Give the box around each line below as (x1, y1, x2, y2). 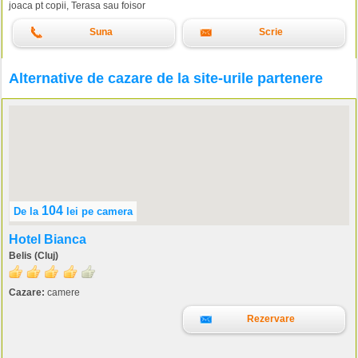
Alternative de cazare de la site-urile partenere (9, 70, 323, 86)
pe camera (82, 205, 133, 217)
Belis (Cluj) (9, 249, 58, 261)
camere (45, 286, 80, 298)
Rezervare (247, 312, 295, 324)
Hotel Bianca (9, 233, 86, 247)
